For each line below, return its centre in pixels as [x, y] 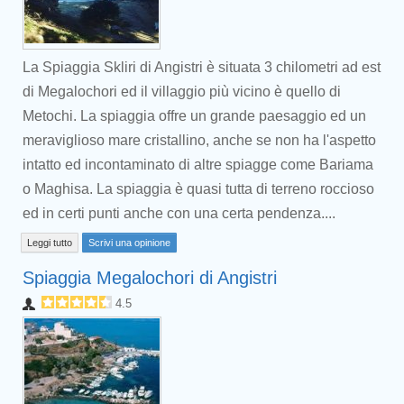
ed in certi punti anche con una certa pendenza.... [179, 213]
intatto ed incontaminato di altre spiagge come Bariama [198, 165]
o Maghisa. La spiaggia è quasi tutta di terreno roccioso [198, 189]
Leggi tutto [50, 243]
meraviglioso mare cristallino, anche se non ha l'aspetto [199, 140]
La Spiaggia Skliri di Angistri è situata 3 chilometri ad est [202, 67]
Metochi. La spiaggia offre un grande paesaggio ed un [194, 116]
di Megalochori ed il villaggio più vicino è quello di [182, 92]
